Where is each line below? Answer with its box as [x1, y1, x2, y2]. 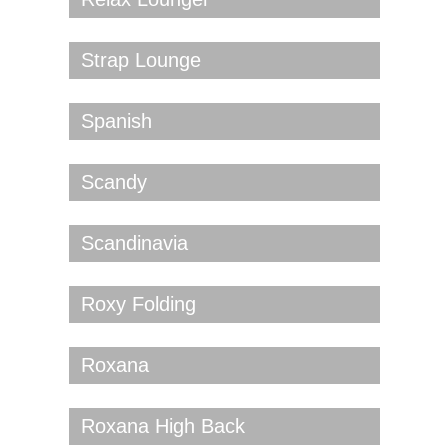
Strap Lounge [80, 49, 201, 72]
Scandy [80, 171, 147, 194]
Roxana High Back [80, 415, 245, 438]
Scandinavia [80, 232, 188, 255]
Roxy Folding [80, 293, 196, 316]
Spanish [80, 110, 152, 133]
